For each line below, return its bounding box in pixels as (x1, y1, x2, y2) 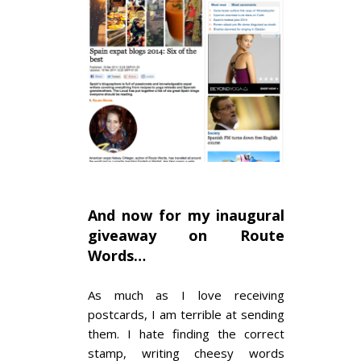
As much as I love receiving (88, 286, 284, 303)
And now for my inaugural (88, 205, 284, 225)
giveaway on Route (88, 225, 284, 245)
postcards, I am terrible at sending (88, 305, 284, 322)
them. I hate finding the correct (88, 325, 284, 342)
